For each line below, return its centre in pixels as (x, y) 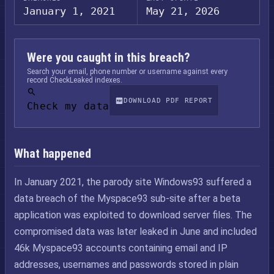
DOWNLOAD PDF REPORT (168, 100)
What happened (53, 154)
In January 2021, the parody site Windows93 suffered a (133, 182)
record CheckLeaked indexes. (75, 80)
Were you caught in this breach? (109, 57)
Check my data (68, 106)
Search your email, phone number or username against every (127, 72)
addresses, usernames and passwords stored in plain (126, 265)
